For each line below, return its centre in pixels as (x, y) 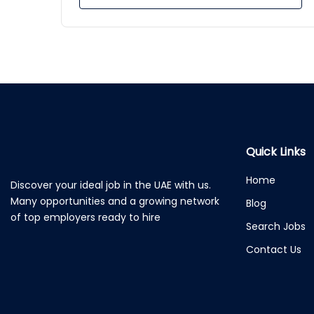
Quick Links (276, 152)
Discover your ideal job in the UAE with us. (111, 185)
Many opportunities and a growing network (115, 202)
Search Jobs (276, 227)
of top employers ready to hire (86, 218)
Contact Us (274, 250)
